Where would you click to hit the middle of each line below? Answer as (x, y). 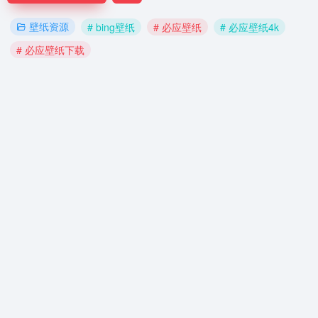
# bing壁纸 (111, 27)
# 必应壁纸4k (250, 27)
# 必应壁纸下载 (50, 50)
